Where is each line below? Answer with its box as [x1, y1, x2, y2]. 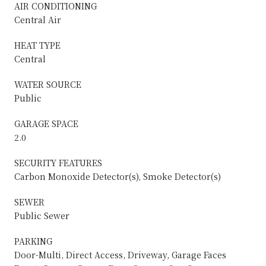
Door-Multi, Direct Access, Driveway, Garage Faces [14, 248, 226, 261]
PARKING [14, 235, 52, 247]
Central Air [14, 13, 61, 26]
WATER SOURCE [14, 78, 81, 90]
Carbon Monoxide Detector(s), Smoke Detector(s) [14, 170, 221, 182]
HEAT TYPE [14, 39, 61, 51]
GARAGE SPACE [14, 117, 78, 129]
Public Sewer [14, 209, 69, 221]
